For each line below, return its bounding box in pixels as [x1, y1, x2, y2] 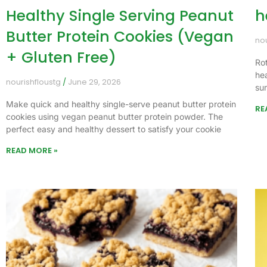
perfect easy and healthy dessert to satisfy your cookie [6, 124, 221, 135]
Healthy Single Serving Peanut [6, 5, 234, 27]
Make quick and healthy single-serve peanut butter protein [6, 99, 236, 110]
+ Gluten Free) [6, 47, 116, 69]
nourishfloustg [6, 76, 63, 88]
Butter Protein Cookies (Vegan [6, 26, 234, 48]
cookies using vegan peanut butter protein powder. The [6, 111, 223, 122]
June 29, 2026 [66, 76, 121, 88]
